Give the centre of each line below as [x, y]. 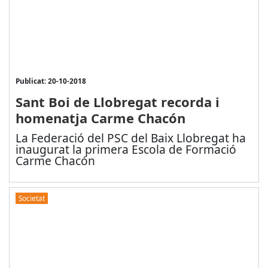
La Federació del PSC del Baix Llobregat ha [130, 138]
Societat [31, 198]
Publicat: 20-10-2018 [51, 81]
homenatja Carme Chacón [100, 118]
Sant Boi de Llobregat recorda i [117, 102]
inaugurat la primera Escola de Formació [126, 150]
